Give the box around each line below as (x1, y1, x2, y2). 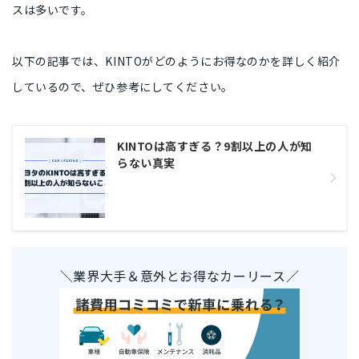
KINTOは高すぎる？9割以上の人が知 (117, 137, 313, 154)
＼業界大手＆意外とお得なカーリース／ (59, 265, 300, 285)
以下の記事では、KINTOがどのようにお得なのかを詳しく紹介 (12, 52, 341, 69)
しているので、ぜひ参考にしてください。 (12, 78, 233, 95)
